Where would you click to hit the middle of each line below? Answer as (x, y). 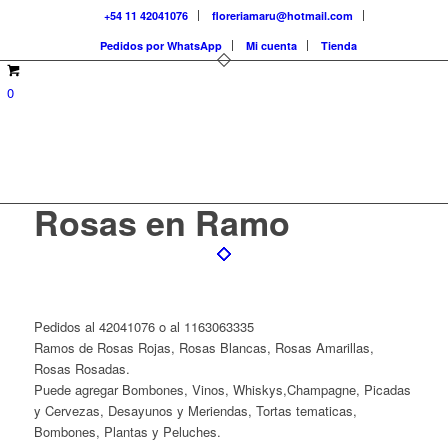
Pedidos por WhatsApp (161, 45)
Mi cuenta (272, 45)
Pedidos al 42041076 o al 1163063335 (143, 327)
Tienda (339, 45)
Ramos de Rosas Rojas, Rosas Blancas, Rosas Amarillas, (203, 348)
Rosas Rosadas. (81, 369)
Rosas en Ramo (161, 222)
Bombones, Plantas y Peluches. (127, 432)
